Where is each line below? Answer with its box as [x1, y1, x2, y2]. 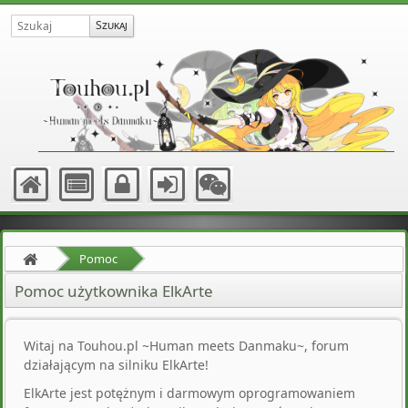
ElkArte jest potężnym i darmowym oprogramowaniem [24, 384, 355, 403]
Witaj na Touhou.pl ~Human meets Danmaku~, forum [24, 337, 349, 355]
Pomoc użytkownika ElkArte [15, 280, 213, 302]
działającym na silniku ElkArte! [24, 356, 209, 374]
